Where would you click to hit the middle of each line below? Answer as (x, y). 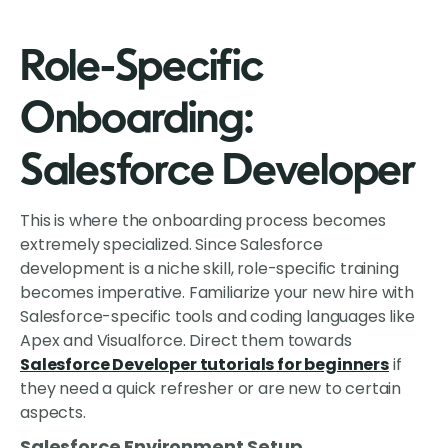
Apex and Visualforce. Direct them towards (186, 341)
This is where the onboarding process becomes (203, 221)
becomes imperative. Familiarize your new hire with (217, 293)
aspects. (53, 413)
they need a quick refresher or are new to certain (211, 389)
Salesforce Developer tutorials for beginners (204, 365)
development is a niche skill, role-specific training (209, 269)
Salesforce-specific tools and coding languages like (217, 317)
